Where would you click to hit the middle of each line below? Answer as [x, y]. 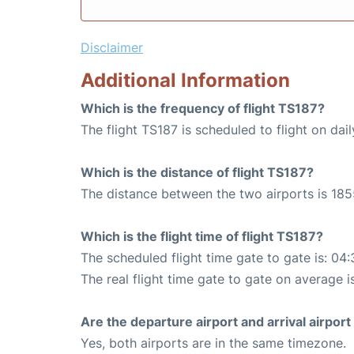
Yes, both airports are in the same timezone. [213, 343]
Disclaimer [112, 47]
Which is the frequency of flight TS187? [203, 108]
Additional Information [185, 80]
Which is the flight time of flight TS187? [202, 236]
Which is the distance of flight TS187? [197, 172]
